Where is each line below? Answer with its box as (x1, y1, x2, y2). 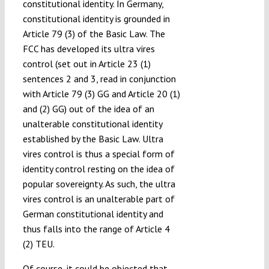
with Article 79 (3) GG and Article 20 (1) (22, 88, 180, 100)
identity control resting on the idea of (22, 163, 175, 175)
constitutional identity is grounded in (22, 13, 170, 25)
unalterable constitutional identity (22, 118, 162, 130)
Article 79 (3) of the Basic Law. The (22, 28, 165, 40)
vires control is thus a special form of (22, 148, 175, 160)
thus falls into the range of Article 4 (22, 223, 170, 235)
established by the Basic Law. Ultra (22, 133, 163, 145)
